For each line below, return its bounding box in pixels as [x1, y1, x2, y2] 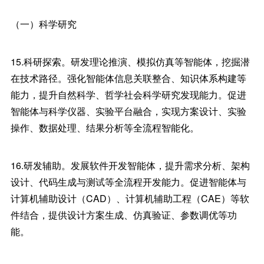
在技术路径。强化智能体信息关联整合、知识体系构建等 [10, 71, 246, 85]
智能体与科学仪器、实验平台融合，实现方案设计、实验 [10, 104, 246, 118]
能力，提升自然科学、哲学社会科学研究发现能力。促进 [10, 88, 246, 101]
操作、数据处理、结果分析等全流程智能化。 [10, 121, 199, 134]
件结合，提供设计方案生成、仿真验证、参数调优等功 [10, 208, 237, 222]
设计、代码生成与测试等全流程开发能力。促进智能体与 [10, 175, 246, 189]
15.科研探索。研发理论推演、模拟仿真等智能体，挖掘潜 [10, 55, 250, 68]
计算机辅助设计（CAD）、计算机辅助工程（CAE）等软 [10, 192, 249, 205]
